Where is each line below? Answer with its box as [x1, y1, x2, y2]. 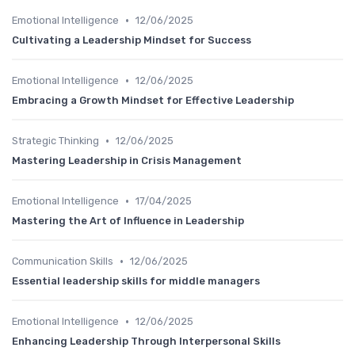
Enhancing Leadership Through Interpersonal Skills [12, 335, 281, 348]
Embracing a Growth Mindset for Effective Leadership [12, 94, 294, 107]
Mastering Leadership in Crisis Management [12, 155, 242, 167]
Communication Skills [12, 255, 113, 268]
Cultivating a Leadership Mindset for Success [12, 34, 251, 47]
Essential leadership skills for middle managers [12, 275, 260, 288]
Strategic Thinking [12, 135, 99, 147]
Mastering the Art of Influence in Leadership [12, 215, 244, 227]
